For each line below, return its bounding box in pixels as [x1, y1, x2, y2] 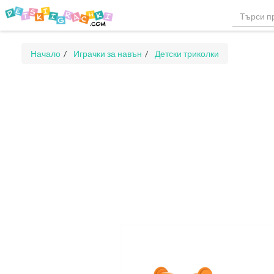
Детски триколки [155, 48, 219, 59]
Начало [31, 48, 61, 59]
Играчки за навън [73, 48, 142, 59]
